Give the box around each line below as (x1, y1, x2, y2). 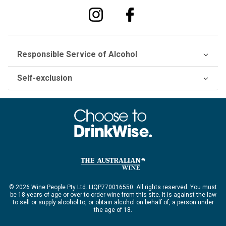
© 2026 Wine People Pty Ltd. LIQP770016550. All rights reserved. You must (9, 183, 217, 191)
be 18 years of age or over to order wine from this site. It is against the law (10, 191, 216, 198)
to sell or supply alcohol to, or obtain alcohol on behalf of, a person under (12, 198, 214, 206)
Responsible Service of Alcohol (17, 49, 137, 60)
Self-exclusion (17, 73, 72, 83)
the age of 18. (94, 206, 132, 213)
